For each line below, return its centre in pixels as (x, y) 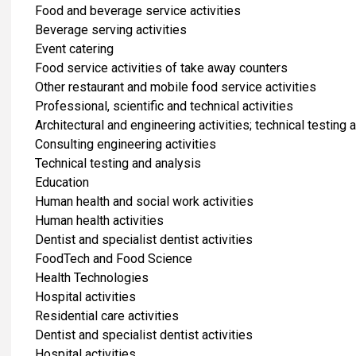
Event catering (74, 48)
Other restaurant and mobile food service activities (176, 87)
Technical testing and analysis (118, 163)
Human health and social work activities (144, 201)
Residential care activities (107, 315)
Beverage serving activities (111, 29)
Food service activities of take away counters (161, 68)
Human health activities (99, 220)
